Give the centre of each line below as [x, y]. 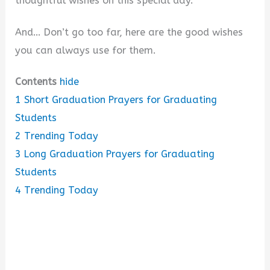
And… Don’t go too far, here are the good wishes [129, 32]
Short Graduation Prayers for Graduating [121, 100]
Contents [36, 82]
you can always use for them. [86, 50]
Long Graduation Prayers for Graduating [120, 154]
